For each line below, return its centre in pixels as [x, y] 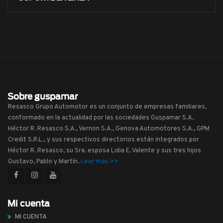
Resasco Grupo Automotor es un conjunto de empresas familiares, [107, 107]
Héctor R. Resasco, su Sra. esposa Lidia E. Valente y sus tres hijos [105, 151]
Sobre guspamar [43, 96]
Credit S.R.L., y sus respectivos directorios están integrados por [104, 140]
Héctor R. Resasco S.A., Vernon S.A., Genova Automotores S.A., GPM [109, 129]
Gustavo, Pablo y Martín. [44, 162]
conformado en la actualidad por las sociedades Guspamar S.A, [101, 118]
